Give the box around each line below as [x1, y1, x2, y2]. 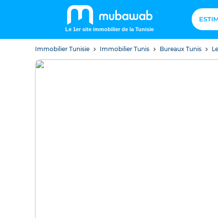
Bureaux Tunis [160, 45, 203, 53]
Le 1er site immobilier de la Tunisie [65, 26, 154, 32]
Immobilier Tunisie [35, 45, 91, 53]
